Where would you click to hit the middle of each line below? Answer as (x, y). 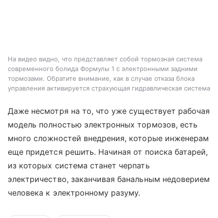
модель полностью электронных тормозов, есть (103, 124)
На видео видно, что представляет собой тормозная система (105, 59)
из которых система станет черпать (79, 165)
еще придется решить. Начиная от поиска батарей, (108, 152)
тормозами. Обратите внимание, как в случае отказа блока (101, 78)
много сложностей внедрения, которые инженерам (109, 138)
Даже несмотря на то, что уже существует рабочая (109, 111)
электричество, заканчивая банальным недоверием (109, 179)
